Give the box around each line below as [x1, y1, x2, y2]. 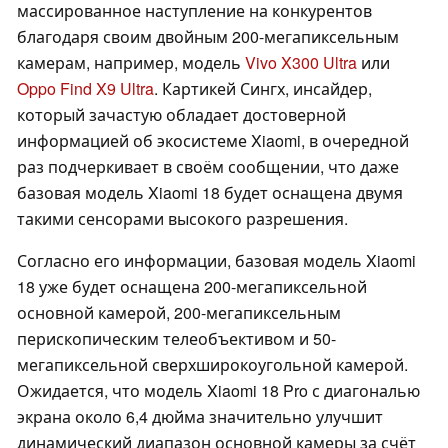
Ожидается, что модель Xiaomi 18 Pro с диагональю [17, 379, 420, 403]
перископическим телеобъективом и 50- [17, 327, 336, 351]
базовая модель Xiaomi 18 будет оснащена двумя [17, 181, 403, 205]
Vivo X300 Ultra [245, 51, 357, 75]
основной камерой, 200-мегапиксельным [17, 301, 341, 325]
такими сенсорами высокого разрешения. [17, 207, 348, 231]
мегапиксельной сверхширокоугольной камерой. [17, 353, 408, 377]
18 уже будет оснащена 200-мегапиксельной [17, 275, 367, 299]
